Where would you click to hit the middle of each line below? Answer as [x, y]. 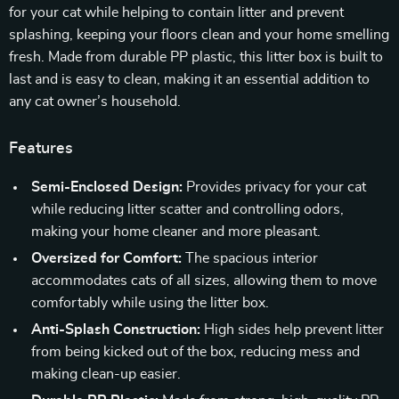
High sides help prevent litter [292, 330]
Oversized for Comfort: [106, 258]
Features [41, 149]
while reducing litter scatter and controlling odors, [187, 209]
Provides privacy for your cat [274, 187]
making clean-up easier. [106, 374]
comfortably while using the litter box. [150, 303]
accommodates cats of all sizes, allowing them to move [204, 281]
